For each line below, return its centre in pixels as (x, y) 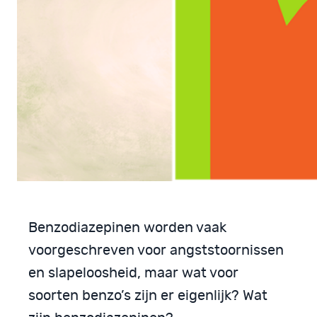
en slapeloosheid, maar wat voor (133, 273)
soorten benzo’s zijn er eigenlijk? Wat (148, 295)
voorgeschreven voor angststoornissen (156, 250)
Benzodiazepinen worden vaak (127, 227)
